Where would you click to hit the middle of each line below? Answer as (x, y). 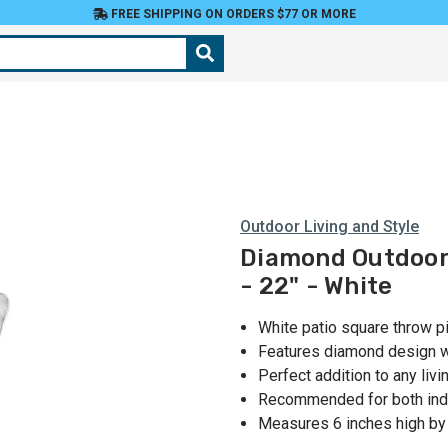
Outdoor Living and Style (329, 226)
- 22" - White (316, 286)
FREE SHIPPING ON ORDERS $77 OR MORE (231, 14)
